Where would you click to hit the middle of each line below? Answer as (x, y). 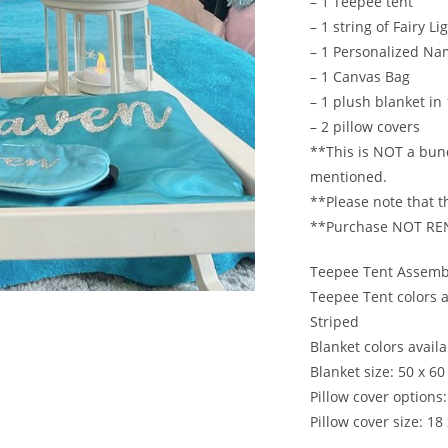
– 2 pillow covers (364, 126)
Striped (334, 321)
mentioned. (348, 176)
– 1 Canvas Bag (359, 76)
